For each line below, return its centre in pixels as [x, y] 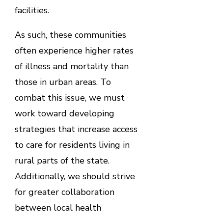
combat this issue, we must [69, 97]
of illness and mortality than [71, 66]
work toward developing [64, 113]
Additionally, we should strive [75, 176]
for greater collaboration [64, 192]
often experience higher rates [74, 50]
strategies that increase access [76, 129]
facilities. [33, 10]
